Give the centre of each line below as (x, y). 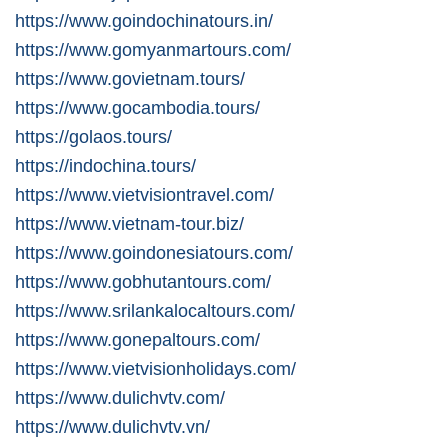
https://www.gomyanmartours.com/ (153, 49)
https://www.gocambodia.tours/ (137, 107)
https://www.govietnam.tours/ (130, 78)
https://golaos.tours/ (93, 136)
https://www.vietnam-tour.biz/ (129, 223)
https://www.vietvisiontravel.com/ (144, 194)
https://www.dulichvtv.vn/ (112, 426)
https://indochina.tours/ (105, 165)
